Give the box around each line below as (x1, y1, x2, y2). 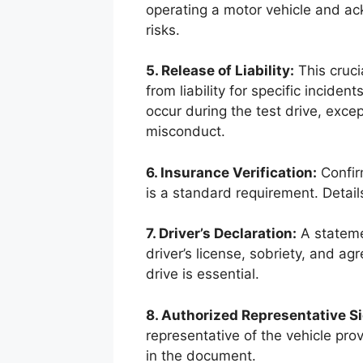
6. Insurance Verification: (145, 164, 317, 181)
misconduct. (145, 123, 225, 140)
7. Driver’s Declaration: (145, 225, 297, 242)
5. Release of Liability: (145, 62, 294, 79)
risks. (145, 21, 180, 38)
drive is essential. (145, 266, 259, 283)
